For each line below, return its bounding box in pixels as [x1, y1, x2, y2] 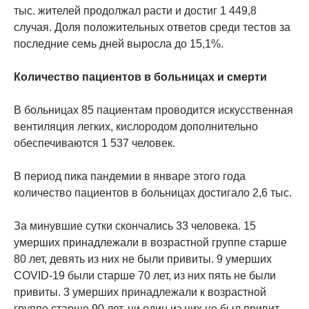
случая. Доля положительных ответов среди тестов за [14, 21, 290, 34]
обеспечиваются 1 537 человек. [14, 137, 175, 150]
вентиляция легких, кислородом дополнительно [14, 121, 258, 133]
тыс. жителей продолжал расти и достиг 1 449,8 [14, 5, 257, 17]
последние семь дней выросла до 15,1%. [14, 38, 223, 50]
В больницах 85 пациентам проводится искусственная [14, 104, 293, 117]
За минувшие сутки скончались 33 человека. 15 [14, 220, 256, 232]
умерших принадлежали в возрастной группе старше [14, 237, 287, 249]
